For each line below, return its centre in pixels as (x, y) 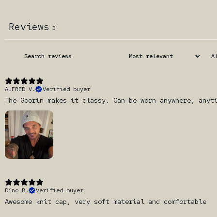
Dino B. (17, 190)
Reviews (29, 26)
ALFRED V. (20, 89)
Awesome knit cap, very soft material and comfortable (106, 201)
